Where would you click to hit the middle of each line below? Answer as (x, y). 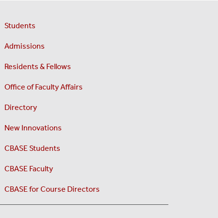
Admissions (24, 46)
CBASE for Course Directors (52, 189)
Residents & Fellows (37, 67)
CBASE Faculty (28, 169)
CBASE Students (32, 148)
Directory (20, 108)
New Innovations (33, 128)
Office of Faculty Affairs (43, 87)
